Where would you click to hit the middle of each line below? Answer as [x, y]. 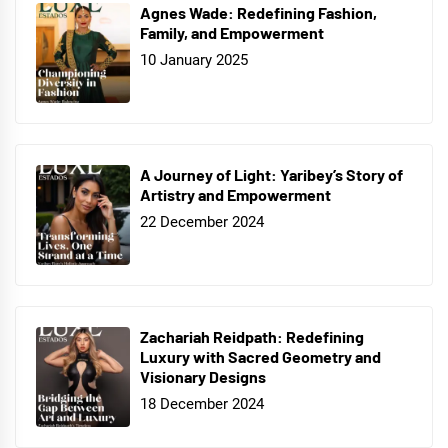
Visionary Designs [203, 376]
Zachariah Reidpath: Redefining [252, 336]
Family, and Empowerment [232, 32]
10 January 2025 [194, 60]
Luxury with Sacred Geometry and [260, 356]
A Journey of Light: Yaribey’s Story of [271, 174]
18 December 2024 [202, 404]
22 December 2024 [202, 222]
